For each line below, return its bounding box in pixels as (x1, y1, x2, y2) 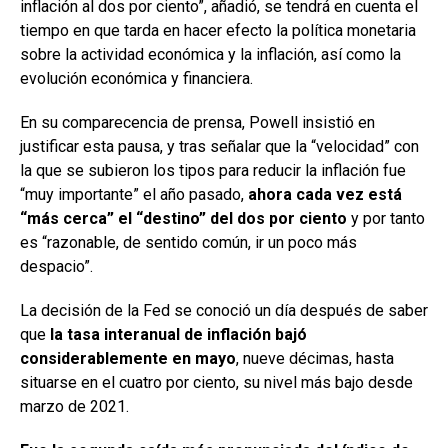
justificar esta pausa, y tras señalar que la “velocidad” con (20, 137, 419, 157)
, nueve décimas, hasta (236, 349, 394, 369)
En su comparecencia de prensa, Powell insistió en (20, 113, 375, 133)
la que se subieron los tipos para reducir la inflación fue (20, 161, 406, 181)
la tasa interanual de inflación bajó (50, 325, 307, 345)
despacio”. (20, 257, 93, 277)
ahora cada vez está (248, 185, 402, 205)
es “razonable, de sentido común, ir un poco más (20, 233, 357, 253)
